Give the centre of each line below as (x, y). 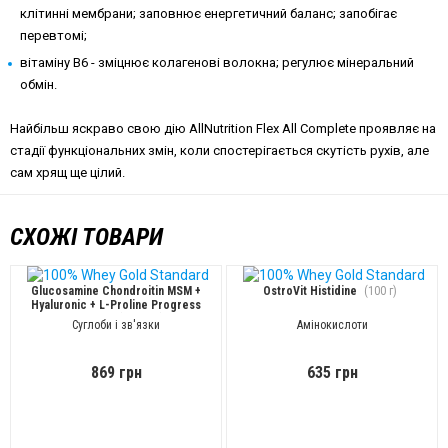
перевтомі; (53, 35)
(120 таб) (140, 319)
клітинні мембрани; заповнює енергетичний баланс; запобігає (208, 13)
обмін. (38, 84)
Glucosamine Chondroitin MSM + (116, 291)
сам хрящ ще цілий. (67, 172)
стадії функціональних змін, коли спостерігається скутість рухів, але (219, 150)
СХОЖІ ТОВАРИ (86, 237)
